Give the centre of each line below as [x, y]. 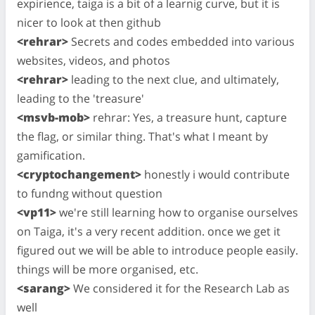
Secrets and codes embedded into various [181, 41]
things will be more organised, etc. [108, 269]
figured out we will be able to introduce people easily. [157, 250]
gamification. [51, 155]
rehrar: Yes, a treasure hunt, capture [188, 117]
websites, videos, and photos [94, 60]
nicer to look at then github [89, 22]
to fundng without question [90, 193]
